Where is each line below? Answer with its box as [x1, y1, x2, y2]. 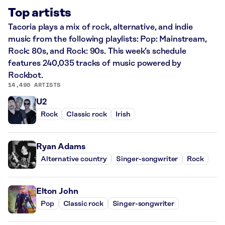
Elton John [36, 187, 78, 196]
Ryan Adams [36, 142, 85, 151]
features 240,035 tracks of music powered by [8, 59, 182, 68]
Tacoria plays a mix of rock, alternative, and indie [8, 23, 193, 32]
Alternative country [41, 155, 107, 163]
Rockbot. [8, 71, 43, 80]
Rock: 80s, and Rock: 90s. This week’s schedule [8, 47, 186, 56]
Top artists [8, 7, 72, 20]
